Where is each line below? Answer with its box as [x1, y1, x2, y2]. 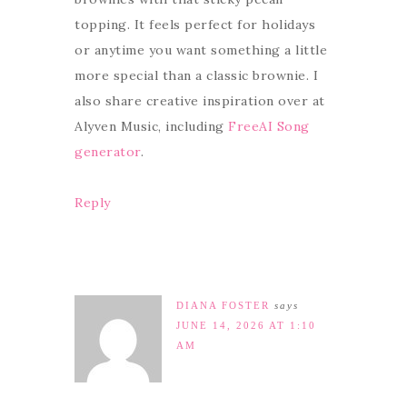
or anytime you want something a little [74, 41, 327, 58]
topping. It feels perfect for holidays [74, 15, 315, 33]
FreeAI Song [228, 117, 310, 134]
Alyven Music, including [74, 117, 228, 134]
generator [74, 143, 141, 160]
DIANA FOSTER [176, 299, 270, 311]
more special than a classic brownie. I [74, 66, 318, 84]
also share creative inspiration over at [74, 92, 325, 109]
